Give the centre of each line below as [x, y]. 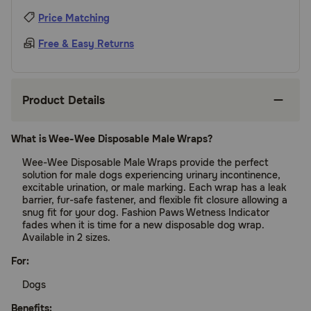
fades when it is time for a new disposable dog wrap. [143, 225]
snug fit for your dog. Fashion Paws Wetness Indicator [146, 212]
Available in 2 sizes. [66, 237]
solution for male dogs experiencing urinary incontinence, [151, 175]
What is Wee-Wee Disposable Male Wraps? [112, 139]
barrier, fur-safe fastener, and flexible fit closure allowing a [155, 200]
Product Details [64, 100]
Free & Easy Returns [86, 44]
